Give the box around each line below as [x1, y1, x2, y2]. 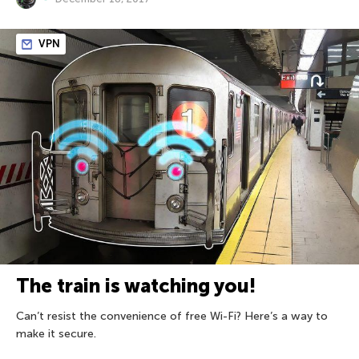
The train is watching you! [16, 273, 256, 297]
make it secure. [16, 326, 96, 341]
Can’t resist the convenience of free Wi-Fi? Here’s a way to [16, 309, 328, 323]
